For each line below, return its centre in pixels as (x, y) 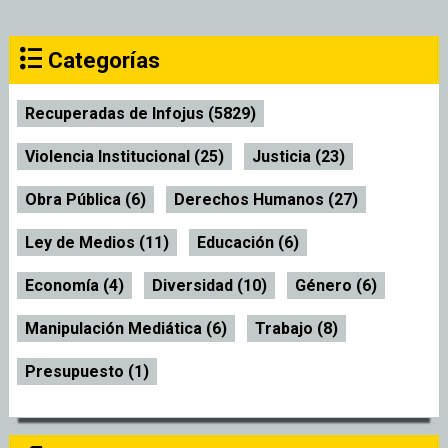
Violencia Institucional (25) (124, 157)
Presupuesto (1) (87, 372)
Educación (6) (248, 243)
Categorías (101, 59)
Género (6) (336, 286)
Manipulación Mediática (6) (126, 329)
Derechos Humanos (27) (266, 200)
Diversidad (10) (209, 286)
